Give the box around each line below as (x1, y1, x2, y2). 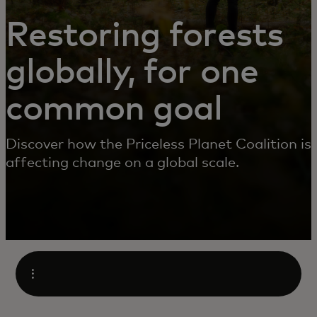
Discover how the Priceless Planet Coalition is (6, 137, 311, 151)
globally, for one (6, 56, 258, 90)
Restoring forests (6, 19, 283, 53)
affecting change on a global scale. (6, 156, 239, 170)
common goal (6, 93, 223, 127)
